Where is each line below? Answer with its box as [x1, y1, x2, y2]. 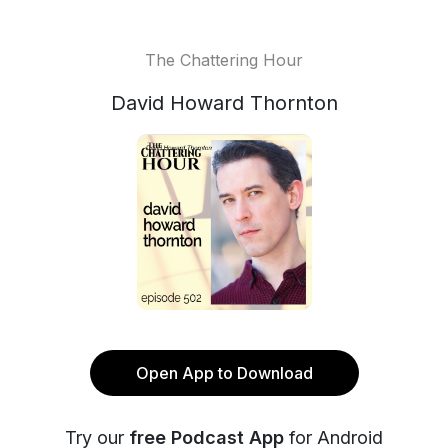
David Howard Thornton [110, 91, 338, 115]
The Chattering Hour [145, 50, 303, 70]
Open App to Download [135, 363, 313, 383]
